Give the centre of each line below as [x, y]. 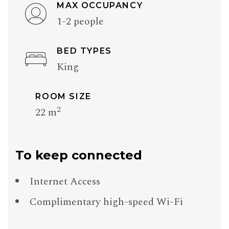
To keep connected [79, 155]
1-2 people [81, 22]
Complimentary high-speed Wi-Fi [106, 202]
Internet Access [65, 182]
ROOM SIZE [63, 97]
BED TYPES [84, 51]
